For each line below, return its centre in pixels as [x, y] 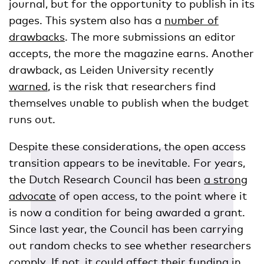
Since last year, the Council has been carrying [126, 229]
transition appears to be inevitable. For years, [127, 163]
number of [192, 20]
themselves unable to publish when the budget [129, 103]
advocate [32, 196]
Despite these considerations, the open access [127, 146]
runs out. [32, 119]
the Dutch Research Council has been [106, 179]
